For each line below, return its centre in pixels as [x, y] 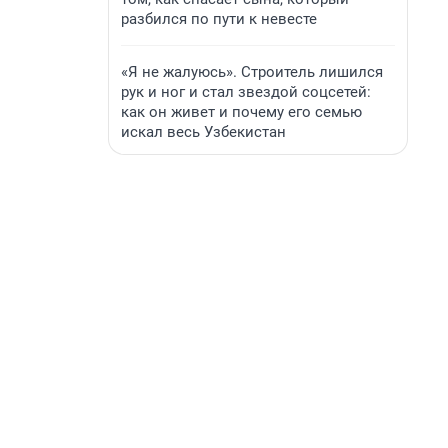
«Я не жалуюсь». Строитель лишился [252, 72]
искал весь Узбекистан [203, 132]
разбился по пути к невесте [219, 19]
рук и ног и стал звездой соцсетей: [246, 92]
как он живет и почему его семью [241, 112]
